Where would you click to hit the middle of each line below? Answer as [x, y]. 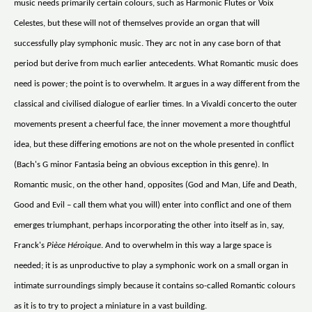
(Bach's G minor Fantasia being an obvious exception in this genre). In [141, 165]
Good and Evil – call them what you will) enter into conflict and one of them [153, 205]
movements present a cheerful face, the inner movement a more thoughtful [152, 125]
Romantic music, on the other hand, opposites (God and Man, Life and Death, [155, 185]
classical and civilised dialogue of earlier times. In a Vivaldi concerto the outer [156, 104]
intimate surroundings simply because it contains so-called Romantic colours [155, 286]
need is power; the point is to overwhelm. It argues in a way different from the [157, 84]
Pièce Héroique [74, 246]
